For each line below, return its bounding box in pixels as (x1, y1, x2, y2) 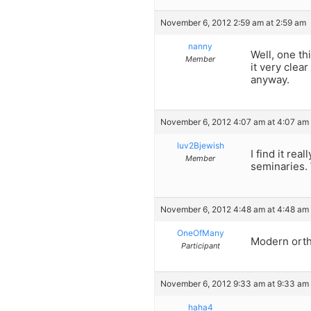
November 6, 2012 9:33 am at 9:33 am (160, 278, 309, 289)
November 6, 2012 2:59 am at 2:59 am (160, 17, 306, 28)
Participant (180, 240, 220, 251)
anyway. (251, 72, 289, 86)
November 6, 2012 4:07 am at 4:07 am (160, 117, 309, 128)
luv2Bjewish (176, 140, 224, 151)
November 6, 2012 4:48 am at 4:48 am (160, 203, 309, 215)
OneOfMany (176, 227, 224, 238)
